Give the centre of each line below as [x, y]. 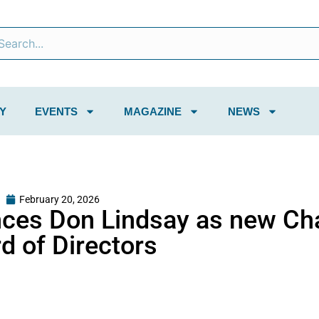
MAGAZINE [153, 111]
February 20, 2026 [59, 199]
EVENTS [56, 111]
